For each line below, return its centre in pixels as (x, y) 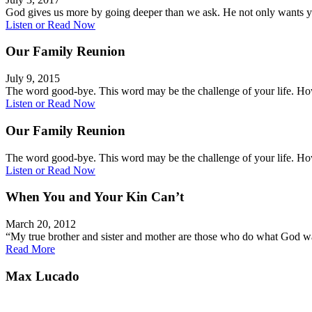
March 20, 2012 (41, 224)
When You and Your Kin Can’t (95, 197)
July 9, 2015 (33, 79)
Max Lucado (42, 276)
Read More (30, 249)
